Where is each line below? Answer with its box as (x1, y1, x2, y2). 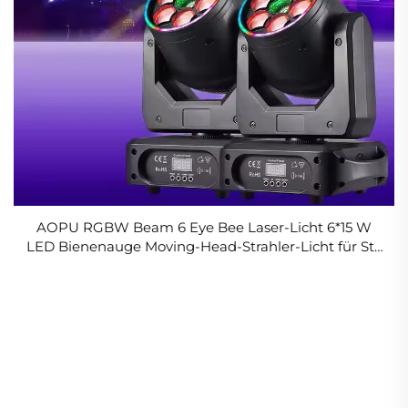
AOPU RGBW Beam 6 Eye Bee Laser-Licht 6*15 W (36, 218, 372, 236)
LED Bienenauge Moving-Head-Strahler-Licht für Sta (25, 237, 382, 255)
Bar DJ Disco (161, 256, 247, 274)
